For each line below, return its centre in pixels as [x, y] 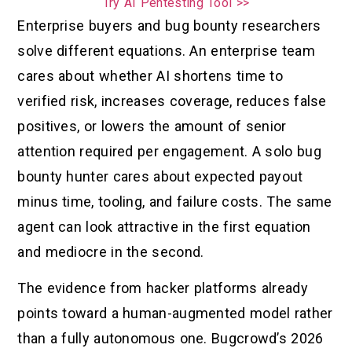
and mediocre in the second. [111, 251]
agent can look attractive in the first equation [164, 226]
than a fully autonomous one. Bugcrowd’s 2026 [170, 339]
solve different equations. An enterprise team [166, 50]
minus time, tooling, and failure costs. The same [175, 201]
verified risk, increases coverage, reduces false [172, 101]
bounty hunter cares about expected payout [160, 176]
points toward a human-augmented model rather [175, 313]
